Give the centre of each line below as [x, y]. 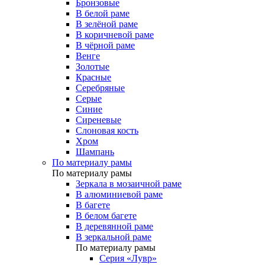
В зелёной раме [107, 24]
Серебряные [100, 88]
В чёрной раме [105, 45]
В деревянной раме [114, 226]
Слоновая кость [107, 130]
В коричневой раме [115, 35]
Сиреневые [98, 120]
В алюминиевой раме [119, 194]
